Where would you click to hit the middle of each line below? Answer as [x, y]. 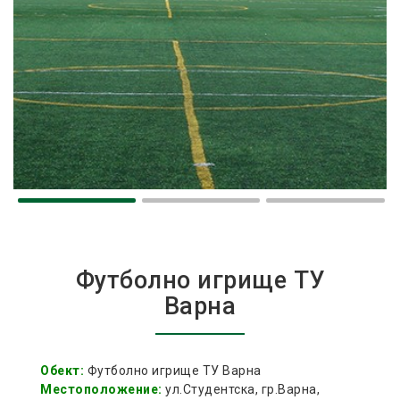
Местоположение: [101, 389]
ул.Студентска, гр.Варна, [241, 389]
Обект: [62, 371]
